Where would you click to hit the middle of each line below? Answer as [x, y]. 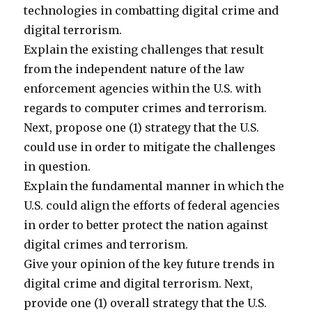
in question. [57, 167]
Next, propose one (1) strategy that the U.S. [142, 128]
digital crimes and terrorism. [106, 245]
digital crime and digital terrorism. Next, [139, 284]
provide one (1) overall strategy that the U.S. [146, 303]
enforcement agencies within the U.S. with [143, 89]
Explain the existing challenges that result [144, 50]
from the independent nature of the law [134, 69]
